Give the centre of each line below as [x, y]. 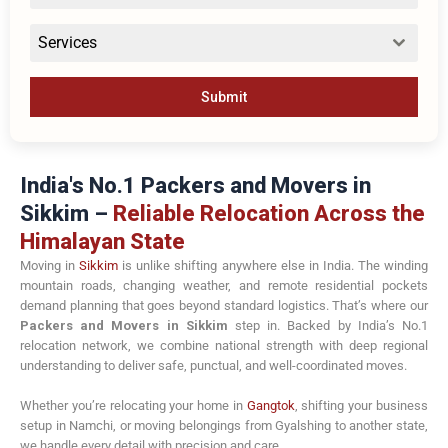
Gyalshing [303, 426]
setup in [45, 426]
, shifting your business [361, 406]
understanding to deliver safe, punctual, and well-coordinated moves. [213, 365]
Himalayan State [102, 241]
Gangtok [270, 406]
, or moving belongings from [194, 426]
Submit [224, 96]
